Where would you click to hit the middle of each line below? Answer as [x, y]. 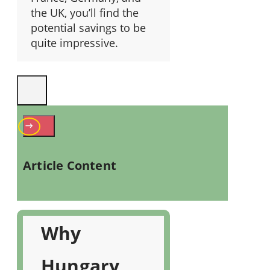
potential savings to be [88, 27]
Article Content [70, 165]
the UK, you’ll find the [85, 12]
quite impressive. [74, 42]
